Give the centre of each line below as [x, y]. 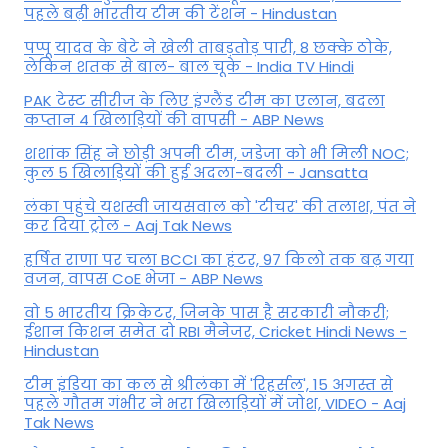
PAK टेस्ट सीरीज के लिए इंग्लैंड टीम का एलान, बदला [204, 100]
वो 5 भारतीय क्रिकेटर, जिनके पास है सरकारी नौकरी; [206, 312]
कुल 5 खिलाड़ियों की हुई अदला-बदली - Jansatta [196, 172]
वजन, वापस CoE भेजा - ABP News [143, 278]
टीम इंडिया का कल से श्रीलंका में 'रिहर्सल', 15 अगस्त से [208, 384]
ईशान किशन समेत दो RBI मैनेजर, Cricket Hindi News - [215, 331]
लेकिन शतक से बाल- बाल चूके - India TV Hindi [189, 66]
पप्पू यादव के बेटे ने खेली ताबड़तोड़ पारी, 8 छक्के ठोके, [208, 47]
